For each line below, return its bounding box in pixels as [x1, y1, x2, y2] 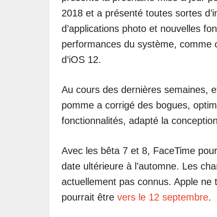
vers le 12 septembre [117, 191, 208, 202]
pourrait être [62, 191, 117, 202]
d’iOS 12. [62, 54, 101, 65]
